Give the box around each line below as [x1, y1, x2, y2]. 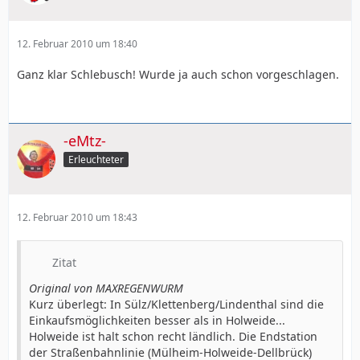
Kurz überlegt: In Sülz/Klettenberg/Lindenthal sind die [29, 297, 324, 312]
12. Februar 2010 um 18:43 [17, 211, 137, 224]
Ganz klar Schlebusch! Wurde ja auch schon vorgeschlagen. [17, 67, 339, 83]
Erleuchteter [68, 153, 124, 166]
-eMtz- [63, 131, 106, 151]
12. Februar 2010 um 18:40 [17, 37, 137, 51]
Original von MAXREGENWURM [29, 280, 183, 296]
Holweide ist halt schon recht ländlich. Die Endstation [29, 329, 317, 344]
